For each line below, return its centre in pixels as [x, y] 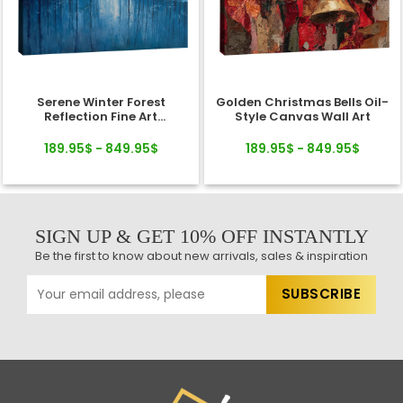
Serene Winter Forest [101, 102]
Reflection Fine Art [101, 116]
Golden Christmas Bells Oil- [302, 102]
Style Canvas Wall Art [302, 116]
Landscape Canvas [101, 130]
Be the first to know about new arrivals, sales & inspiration [201, 255]
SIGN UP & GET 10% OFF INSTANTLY [201, 236]
